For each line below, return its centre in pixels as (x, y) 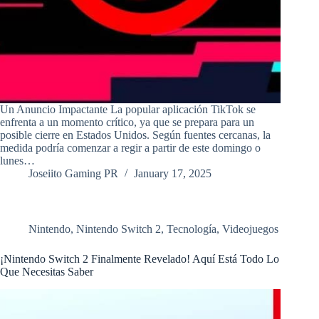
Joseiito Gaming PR (73, 174)
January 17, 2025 (173, 174)
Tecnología (192, 229)
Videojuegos (250, 229)
